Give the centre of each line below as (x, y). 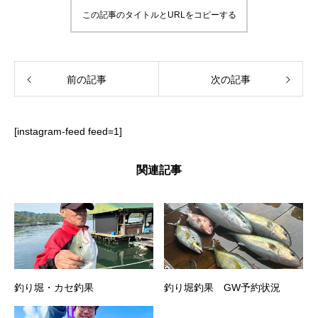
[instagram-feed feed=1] (68, 131)
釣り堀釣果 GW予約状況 (222, 287)
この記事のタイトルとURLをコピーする (159, 15)
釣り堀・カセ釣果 (54, 287)
